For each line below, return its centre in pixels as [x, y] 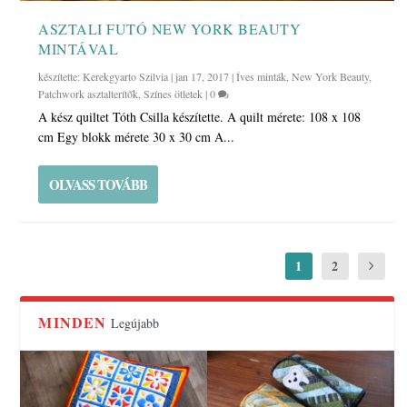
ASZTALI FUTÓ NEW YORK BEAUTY [170, 29]
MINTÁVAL [79, 49]
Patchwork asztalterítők [89, 94]
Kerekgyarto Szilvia [126, 77]
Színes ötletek [174, 94]
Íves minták [262, 77]
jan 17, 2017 [203, 77]
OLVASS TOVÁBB [99, 185]
